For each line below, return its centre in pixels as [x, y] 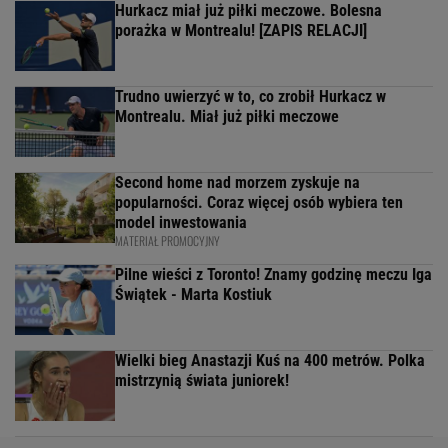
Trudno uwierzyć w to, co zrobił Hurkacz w [250, 97]
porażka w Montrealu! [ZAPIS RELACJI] [241, 31]
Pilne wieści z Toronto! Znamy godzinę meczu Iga [273, 275]
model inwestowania [181, 223]
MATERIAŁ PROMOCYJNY [167, 241]
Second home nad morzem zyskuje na [237, 183]
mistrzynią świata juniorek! [202, 381]
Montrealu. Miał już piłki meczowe [227, 117]
